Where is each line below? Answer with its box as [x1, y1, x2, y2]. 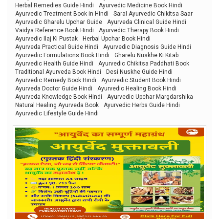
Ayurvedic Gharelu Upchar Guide [15, 18, 102, 25]
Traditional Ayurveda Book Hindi [15, 68, 101, 75]
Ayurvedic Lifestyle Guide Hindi [15, 109, 99, 117]
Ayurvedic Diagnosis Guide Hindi [103, 43, 191, 50]
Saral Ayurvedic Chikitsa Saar [113, 10, 193, 17]
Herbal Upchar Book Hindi [83, 35, 151, 42]
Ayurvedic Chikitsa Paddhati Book [98, 60, 189, 67]
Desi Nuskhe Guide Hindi [106, 68, 173, 75]
